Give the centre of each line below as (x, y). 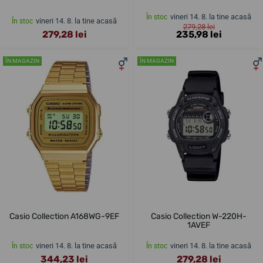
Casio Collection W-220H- (199, 217)
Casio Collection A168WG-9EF (64, 217)
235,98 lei (199, 34)
